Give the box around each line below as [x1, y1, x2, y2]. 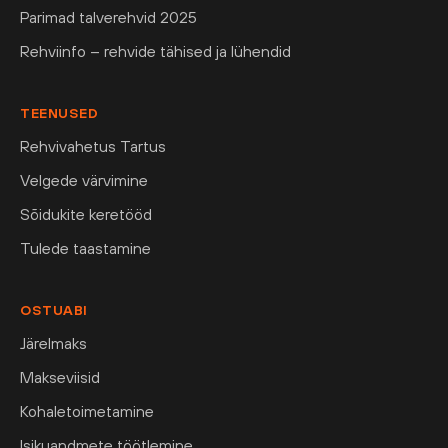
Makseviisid [20, 368, 100, 387]
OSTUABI [20, 302, 88, 319]
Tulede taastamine [20, 239, 151, 258]
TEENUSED [20, 105, 98, 122]
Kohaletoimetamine [20, 402, 154, 421]
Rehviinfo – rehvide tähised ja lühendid [20, 42, 291, 61]
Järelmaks [20, 334, 87, 353]
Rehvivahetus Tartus [20, 137, 166, 156]
